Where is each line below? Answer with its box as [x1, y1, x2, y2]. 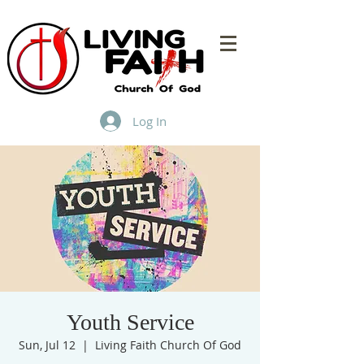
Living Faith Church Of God [95, 337, 241, 353]
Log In [132, 112, 167, 129]
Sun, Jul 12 [19, 337, 76, 353]
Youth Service [66, 310, 194, 335]
